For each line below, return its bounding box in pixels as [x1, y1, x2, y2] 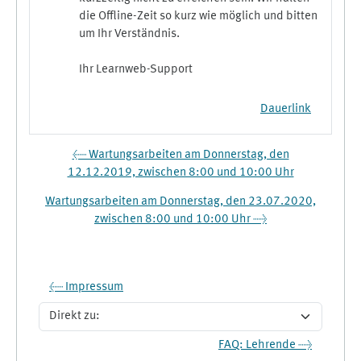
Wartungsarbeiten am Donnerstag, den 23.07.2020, [45, 195, 316, 208]
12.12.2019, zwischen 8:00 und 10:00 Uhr [67, 166, 294, 179]
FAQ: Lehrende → [218, 338, 312, 351]
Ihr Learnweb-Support [79, 63, 193, 76]
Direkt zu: [38, 317, 89, 330]
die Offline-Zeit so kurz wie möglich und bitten [79, 10, 317, 23]
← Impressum [49, 280, 123, 293]
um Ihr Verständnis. [79, 27, 180, 40]
